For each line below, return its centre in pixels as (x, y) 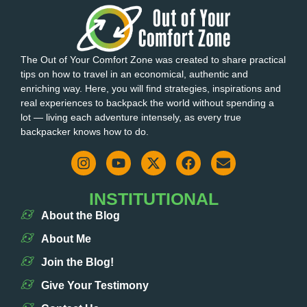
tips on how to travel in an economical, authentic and (134, 74)
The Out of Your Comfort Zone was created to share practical (153, 60)
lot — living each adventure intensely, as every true (131, 118)
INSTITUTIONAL (153, 198)
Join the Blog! (77, 262)
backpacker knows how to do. (85, 132)
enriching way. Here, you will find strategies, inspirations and (151, 89)
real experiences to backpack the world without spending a (147, 103)
